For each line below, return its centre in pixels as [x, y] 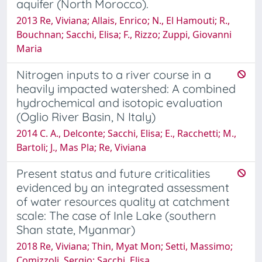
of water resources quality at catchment [123, 201]
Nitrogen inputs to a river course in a [114, 74]
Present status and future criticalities [113, 173]
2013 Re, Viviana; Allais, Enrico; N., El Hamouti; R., [123, 20]
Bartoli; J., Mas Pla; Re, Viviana [81, 147]
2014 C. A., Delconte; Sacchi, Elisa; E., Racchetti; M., [126, 133]
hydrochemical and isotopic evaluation [120, 102]
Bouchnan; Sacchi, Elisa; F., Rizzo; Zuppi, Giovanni [124, 34]
